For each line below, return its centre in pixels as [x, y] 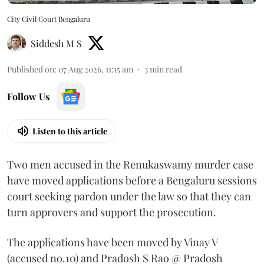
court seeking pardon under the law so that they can [129, 197]
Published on [31, 70]
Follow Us [28, 97]
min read [166, 70]
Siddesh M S [56, 44]
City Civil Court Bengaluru [49, 19]
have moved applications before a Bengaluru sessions [132, 181]
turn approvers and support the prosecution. [112, 212]
